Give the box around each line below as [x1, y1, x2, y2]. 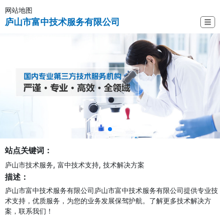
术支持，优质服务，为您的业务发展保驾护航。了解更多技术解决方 [5, 196, 211, 205]
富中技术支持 [57, 161, 99, 169]
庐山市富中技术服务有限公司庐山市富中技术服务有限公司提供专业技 [5, 186, 218, 195]
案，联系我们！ [5, 207, 53, 216]
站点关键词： [5, 145, 52, 156]
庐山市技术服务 [5, 161, 53, 169]
